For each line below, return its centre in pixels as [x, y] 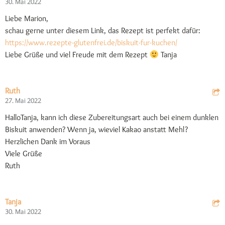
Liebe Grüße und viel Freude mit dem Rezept [77, 55]
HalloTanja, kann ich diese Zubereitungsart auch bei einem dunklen [112, 118]
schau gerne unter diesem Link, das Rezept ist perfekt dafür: [103, 31]
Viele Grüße [24, 154]
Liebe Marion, [27, 19]
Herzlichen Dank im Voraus [48, 142]
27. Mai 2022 [23, 101]
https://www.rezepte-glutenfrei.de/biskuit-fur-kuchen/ [91, 43]
